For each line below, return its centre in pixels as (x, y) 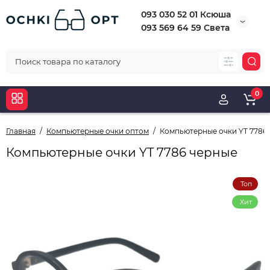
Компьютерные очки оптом (98, 131)
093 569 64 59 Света (185, 28)
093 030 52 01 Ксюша (186, 14)
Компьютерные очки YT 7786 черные (122, 152)
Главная (21, 131)
